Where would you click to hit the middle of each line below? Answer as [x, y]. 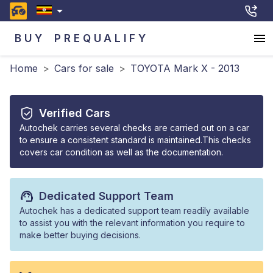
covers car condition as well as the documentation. [121, 152]
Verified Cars [75, 113]
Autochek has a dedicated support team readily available [134, 211]
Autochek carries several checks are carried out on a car [134, 128]
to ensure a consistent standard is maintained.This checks [135, 140]
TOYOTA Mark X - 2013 [185, 68]
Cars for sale [84, 68]
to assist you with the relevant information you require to [132, 223]
